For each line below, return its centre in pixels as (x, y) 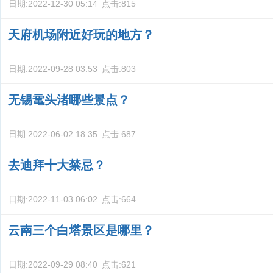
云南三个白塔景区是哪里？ (81, 230)
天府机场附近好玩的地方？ (81, 35)
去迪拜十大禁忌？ (57, 165)
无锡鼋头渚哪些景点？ (69, 100)
